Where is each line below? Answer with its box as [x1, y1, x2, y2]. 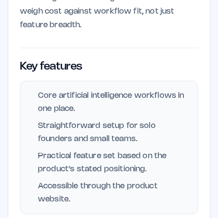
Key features [20, 62, 82, 72]
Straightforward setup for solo [38, 122, 156, 129]
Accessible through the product [38, 182, 158, 190]
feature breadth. [20, 21, 82, 29]
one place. [38, 105, 75, 112]
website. [38, 196, 71, 203]
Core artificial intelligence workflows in [38, 92, 184, 99]
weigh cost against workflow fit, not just [20, 8, 175, 15]
